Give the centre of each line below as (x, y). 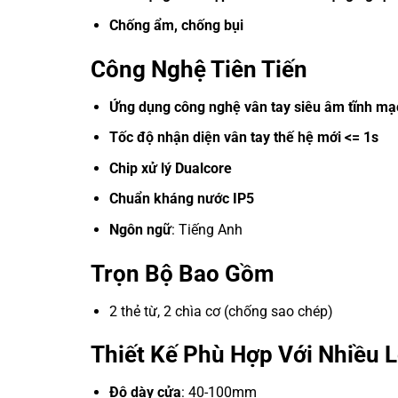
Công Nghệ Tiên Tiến (199, 69)
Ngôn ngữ (140, 230)
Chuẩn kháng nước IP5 (181, 199)
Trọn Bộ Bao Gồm (183, 273)
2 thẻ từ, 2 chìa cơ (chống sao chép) (221, 311)
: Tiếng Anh (207, 230)
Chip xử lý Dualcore (170, 168)
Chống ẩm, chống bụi (176, 26)
